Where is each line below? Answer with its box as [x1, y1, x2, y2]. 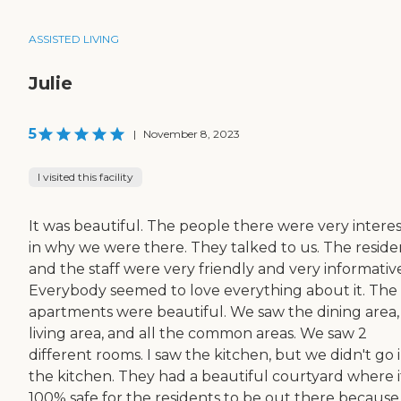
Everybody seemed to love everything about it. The [29, 282, 397, 300]
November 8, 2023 [143, 127, 240, 141]
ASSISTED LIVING [29, 32, 119, 47]
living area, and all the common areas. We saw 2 [29, 325, 367, 343]
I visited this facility [38, 170, 133, 184]
